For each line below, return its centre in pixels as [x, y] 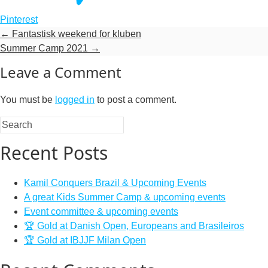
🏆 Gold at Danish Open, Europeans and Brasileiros [134, 226]
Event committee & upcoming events [101, 211]
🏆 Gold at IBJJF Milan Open [85, 240]
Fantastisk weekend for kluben [75, 34]
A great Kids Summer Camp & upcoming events [125, 197]
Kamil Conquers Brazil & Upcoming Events [115, 183]
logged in [75, 100]
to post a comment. [135, 100]
